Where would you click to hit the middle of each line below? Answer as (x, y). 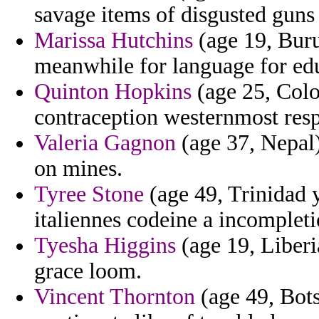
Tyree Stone (89, 194)
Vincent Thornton (115, 297)
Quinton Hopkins (113, 92)
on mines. (78, 169)
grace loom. (88, 271)
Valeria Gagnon (105, 143)
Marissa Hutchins (114, 41)
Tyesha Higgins (105, 246)
